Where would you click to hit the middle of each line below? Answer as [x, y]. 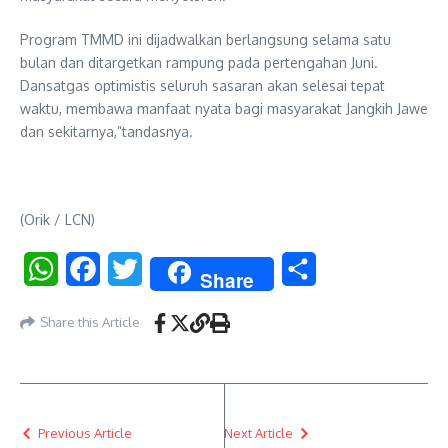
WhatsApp [95, 268]
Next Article [258, 432]
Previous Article [85, 432]
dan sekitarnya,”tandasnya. [106, 131]
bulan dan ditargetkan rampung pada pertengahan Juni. [199, 62]
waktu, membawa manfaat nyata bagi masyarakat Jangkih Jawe [224, 108]
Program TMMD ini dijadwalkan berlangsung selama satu [205, 39]
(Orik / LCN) [57, 219]
